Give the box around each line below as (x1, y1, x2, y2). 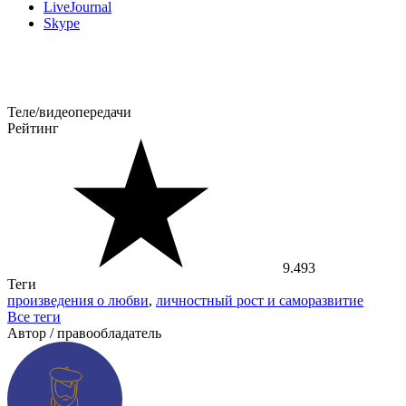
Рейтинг (7, 121, 59, 137)
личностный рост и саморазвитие (156, 293, 363, 309)
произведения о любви (7, 293, 149, 309)
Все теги (7, 309, 61, 325)
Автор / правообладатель (7, 325, 161, 342)
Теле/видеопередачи (7, 104, 131, 121)
